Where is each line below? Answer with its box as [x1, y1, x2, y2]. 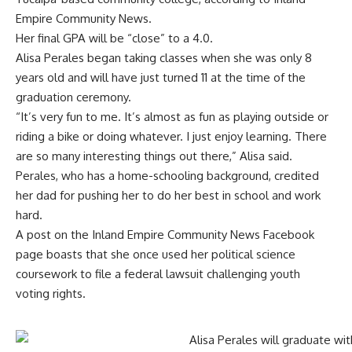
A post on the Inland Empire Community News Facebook [16, 226, 314, 242]
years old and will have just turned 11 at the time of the [16, 69, 306, 85]
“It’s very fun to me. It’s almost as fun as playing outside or [16, 108, 328, 124]
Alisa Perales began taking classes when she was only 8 [16, 49, 312, 65]
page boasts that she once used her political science [16, 246, 295, 262]
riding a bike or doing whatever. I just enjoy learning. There [16, 128, 327, 144]
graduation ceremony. [16, 89, 137, 104]
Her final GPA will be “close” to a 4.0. [16, 30, 213, 46]
